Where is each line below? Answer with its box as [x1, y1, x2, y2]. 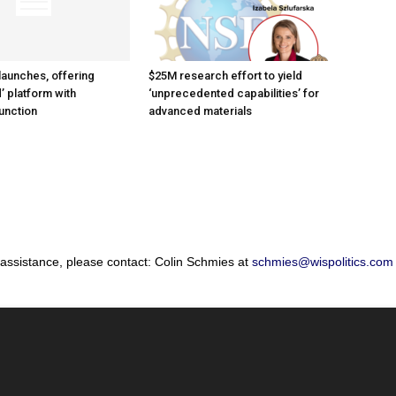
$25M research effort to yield [148, 69, 302, 83]
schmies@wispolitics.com [252, 255, 393, 270]
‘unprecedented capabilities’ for [148, 87, 319, 101]
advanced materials [148, 104, 252, 118]
